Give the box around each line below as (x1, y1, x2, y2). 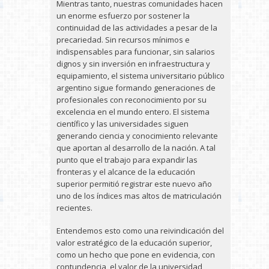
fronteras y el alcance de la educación (56, 166, 195, 177)
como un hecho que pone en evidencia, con (56, 249, 215, 260)
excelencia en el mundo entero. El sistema (56, 106, 210, 117)
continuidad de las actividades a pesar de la (56, 22, 217, 33)
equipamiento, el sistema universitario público (56, 70, 225, 81)
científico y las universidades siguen (56, 118, 189, 129)
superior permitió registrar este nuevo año (56, 178, 212, 189)
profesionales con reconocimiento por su (56, 94, 207, 105)
